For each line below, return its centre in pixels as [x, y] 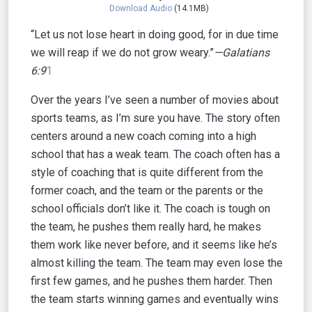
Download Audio [140, 8]
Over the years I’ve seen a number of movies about [155, 100]
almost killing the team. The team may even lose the [157, 263]
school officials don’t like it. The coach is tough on [150, 209]
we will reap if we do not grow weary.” [122, 53]
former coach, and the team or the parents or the [147, 190]
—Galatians [242, 53]
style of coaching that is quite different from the [147, 172]
